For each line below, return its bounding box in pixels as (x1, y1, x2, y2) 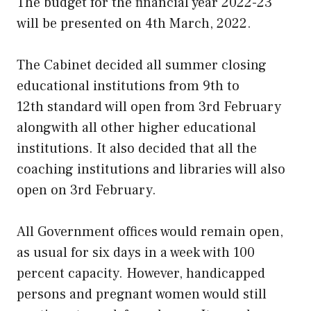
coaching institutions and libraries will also (17, 160, 285, 178)
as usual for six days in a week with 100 (17, 243, 255, 262)
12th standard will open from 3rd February (17, 97, 281, 116)
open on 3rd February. (17, 180, 156, 199)
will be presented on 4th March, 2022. (17, 14, 255, 33)
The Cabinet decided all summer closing (17, 56, 267, 74)
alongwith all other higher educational (17, 118, 256, 137)
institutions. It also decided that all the (17, 139, 257, 158)
